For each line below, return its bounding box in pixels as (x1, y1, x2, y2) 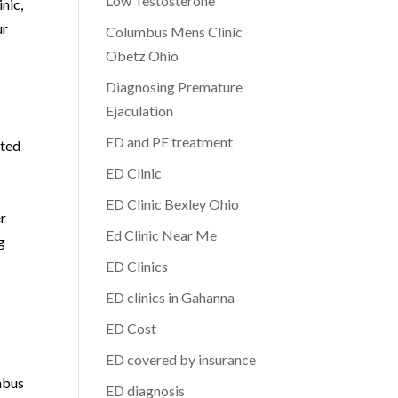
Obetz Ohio (106, 47, 179, 64)
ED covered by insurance (106, 351, 257, 368)
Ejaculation (106, 102, 174, 119)
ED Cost (106, 320, 157, 337)
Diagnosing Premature (106, 78, 243, 95)
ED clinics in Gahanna (106, 289, 235, 306)
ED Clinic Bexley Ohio (106, 195, 240, 212)
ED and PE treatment (106, 133, 234, 150)
